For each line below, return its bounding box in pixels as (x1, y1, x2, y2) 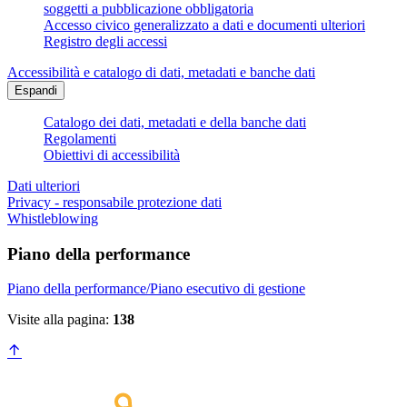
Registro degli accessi (44, 34, 167, 50)
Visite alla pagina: (7, 312, 113, 328)
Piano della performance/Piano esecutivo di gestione (7, 281, 305, 297)
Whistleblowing (7, 211, 98, 227)
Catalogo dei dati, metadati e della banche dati (44, 114, 306, 131)
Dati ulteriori (7, 178, 80, 194)
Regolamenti (44, 131, 116, 147)
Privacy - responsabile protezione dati (7, 194, 222, 211)
